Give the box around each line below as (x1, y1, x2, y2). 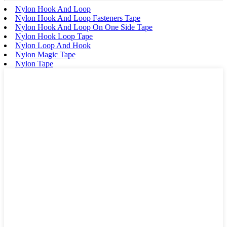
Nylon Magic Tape (15, 50, 75, 59)
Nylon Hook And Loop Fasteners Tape (15, 13, 140, 22)
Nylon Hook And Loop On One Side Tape (15, 22, 153, 31)
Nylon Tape (15, 59, 53, 68)
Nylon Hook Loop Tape (15, 31, 93, 41)
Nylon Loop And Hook (15, 41, 91, 50)
